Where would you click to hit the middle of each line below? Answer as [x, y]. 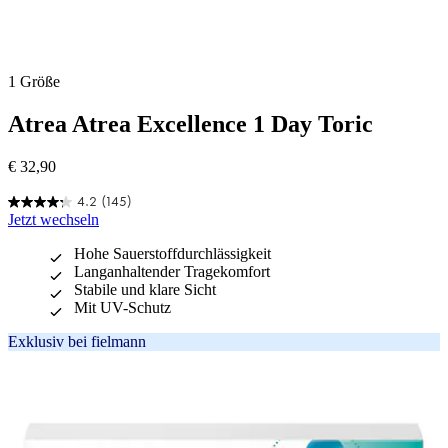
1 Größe [34, 82]
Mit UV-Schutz [122, 308]
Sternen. [34, 264]
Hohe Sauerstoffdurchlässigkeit [172, 254]
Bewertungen [50, 300]
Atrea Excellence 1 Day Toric [222, 124]
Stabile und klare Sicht [144, 290]
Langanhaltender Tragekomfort [171, 272]
